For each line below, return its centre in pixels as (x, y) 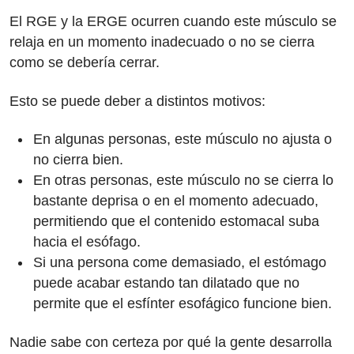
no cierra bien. (80, 160)
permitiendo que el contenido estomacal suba (176, 221)
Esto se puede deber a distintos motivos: (137, 101)
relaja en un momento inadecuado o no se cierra (162, 42)
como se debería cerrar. (85, 62)
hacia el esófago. (89, 242)
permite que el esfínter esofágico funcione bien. (185, 303)
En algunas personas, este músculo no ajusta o (183, 139)
